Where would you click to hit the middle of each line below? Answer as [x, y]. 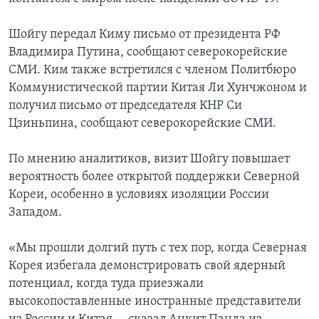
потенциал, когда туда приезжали [106, 284]
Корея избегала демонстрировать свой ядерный [147, 266]
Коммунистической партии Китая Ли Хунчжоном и [158, 88]
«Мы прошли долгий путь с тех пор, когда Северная [158, 249]
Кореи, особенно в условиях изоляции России [139, 195]
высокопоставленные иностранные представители [155, 302]
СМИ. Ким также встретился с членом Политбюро [152, 70]
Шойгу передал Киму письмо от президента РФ [144, 35]
